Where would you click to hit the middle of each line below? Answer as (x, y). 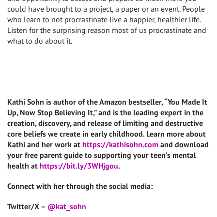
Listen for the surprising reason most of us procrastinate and (107, 30)
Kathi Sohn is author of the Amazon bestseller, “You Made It (107, 101)
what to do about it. (40, 40)
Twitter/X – (27, 206)
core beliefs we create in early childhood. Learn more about (107, 133)
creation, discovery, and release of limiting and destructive (105, 123)
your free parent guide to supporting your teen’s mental (102, 155)
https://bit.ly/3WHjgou (79, 165)
